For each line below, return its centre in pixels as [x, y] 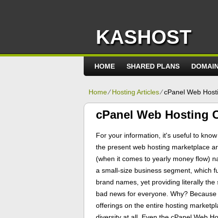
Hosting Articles [136, 92]
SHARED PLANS [153, 66]
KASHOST [144, 37]
